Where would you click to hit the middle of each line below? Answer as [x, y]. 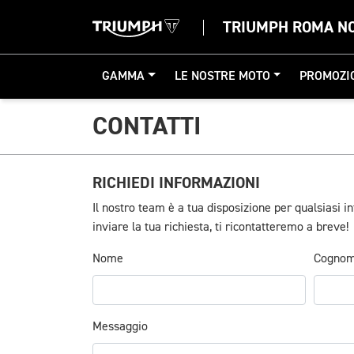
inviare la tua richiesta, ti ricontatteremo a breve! [220, 228]
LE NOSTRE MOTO [222, 77]
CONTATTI [147, 126]
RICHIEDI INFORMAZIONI [176, 183]
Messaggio [120, 327]
